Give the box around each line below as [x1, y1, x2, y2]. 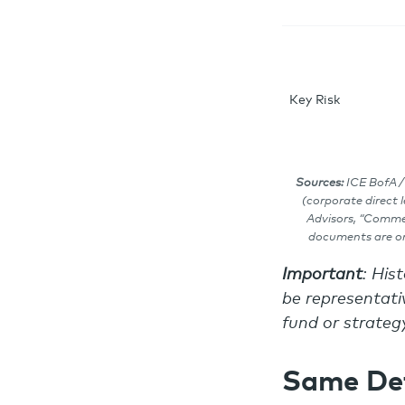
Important [282, 267, 363, 283]
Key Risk [289, 94, 340, 107]
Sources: [295, 177, 344, 189]
